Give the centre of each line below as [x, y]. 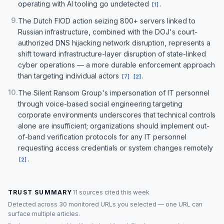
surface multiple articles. [44, 214]
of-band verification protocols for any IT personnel [102, 137]
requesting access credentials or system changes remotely [115, 148]
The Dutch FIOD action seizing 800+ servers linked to [107, 21]
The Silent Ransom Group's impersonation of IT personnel [114, 93]
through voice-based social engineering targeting [100, 104]
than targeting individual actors [69, 76]
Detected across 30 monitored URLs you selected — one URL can [105, 204]
